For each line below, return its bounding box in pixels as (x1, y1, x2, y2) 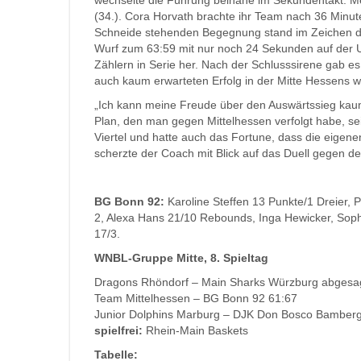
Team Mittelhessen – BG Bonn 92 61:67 (94, 292, 297, 305)
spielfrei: (94, 324, 143, 337)
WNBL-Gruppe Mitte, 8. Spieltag (94, 251, 272, 264)
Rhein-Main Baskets (143, 324, 248, 337)
